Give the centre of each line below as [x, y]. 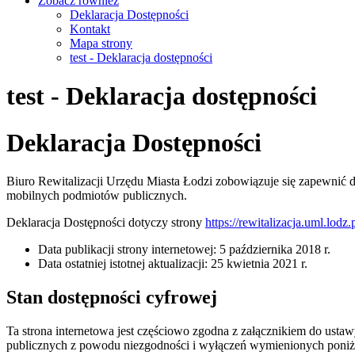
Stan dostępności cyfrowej [112, 298]
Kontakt [90, 29]
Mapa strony [101, 43]
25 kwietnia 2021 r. [258, 264]
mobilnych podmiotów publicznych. [97, 196]
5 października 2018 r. [273, 250]
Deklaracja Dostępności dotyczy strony [106, 223]
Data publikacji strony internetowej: [127, 250]
